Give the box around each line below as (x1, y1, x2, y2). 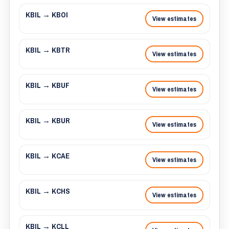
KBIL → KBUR (26, 116, 70, 126)
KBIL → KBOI (26, 10, 68, 20)
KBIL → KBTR (26, 45, 70, 55)
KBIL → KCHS (26, 186, 70, 196)
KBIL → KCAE (26, 151, 70, 161)
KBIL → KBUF (26, 80, 70, 90)
